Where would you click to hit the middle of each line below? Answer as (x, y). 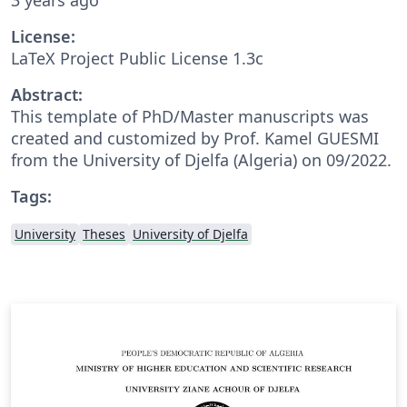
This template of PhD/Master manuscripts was (190, 116)
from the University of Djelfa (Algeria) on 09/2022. (201, 159)
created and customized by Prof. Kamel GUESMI (195, 138)
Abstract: (47, 94)
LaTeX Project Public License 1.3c (137, 58)
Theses (104, 233)
